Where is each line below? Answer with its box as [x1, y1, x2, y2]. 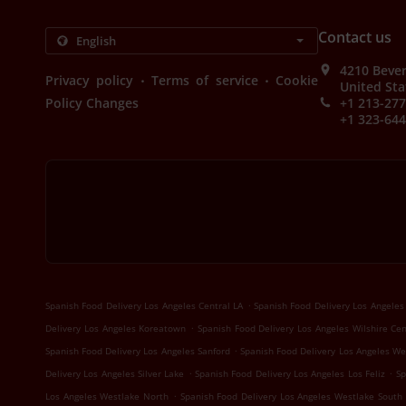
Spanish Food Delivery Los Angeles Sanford [45, 344, 230, 357]
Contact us [318, 27, 392, 47]
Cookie [275, 72, 319, 89]
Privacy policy [45, 72, 134, 89]
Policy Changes [45, 94, 139, 111]
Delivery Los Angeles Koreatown [45, 322, 187, 334]
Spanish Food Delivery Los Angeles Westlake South [179, 390, 402, 402]
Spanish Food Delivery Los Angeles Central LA [45, 299, 244, 312]
